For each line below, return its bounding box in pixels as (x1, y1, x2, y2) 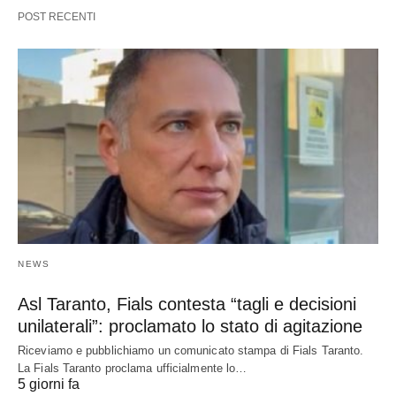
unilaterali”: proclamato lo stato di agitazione (18, 316, 362, 337)
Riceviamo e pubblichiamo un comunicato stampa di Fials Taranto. (18, 344, 364, 358)
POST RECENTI (18, 10, 95, 23)
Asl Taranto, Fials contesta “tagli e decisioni (18, 294, 356, 315)
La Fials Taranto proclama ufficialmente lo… (18, 362, 247, 376)
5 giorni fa (18, 377, 80, 392)
